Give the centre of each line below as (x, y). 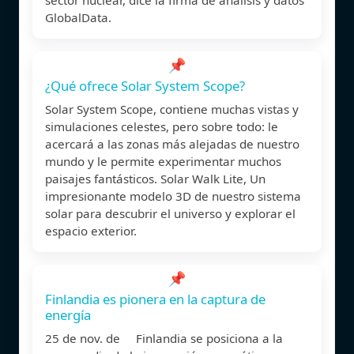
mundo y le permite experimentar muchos (163, 161)
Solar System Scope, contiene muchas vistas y (172, 109)
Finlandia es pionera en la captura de (155, 299)
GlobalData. (78, 17)
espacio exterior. (91, 230)
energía (68, 314)
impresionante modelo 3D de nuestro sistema (173, 196)
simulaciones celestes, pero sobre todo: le (162, 126)
